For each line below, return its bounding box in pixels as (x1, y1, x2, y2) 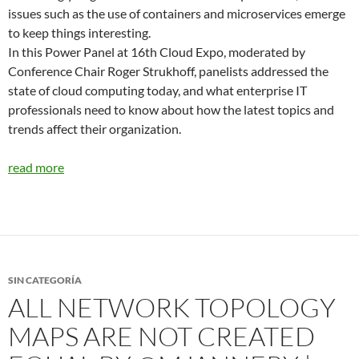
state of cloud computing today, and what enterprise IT (8, 83, 307, 98)
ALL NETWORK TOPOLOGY (8, 291, 336, 324)
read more (8, 159, 64, 175)
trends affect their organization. (8, 121, 181, 136)
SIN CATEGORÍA (8, 274, 82, 286)
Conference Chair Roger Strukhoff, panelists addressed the (8, 63, 329, 79)
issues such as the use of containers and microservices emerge (8, 6, 345, 21)
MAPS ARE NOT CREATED (8, 320, 315, 353)
